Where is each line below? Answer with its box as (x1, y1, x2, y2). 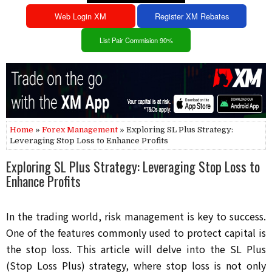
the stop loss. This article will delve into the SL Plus (6, 241, 266, 256)
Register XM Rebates (154, 10, 229, 22)
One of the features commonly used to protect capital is (6, 225, 266, 240)
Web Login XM (55, 10, 106, 22)
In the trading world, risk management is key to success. (6, 208, 266, 223)
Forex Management (42, 124, 118, 134)
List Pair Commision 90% (99, 35, 173, 46)
